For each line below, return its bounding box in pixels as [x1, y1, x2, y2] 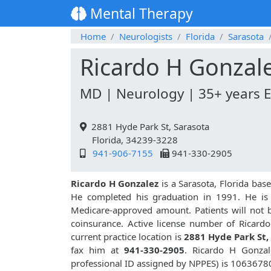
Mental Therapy [87, 4, 193, 24]
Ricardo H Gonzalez [71, 177, 159, 190]
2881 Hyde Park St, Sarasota [87, 120, 209, 133]
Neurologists [119, 30, 172, 43]
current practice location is [71, 230, 184, 243]
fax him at [71, 244, 125, 256]
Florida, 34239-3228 [80, 134, 178, 146]
